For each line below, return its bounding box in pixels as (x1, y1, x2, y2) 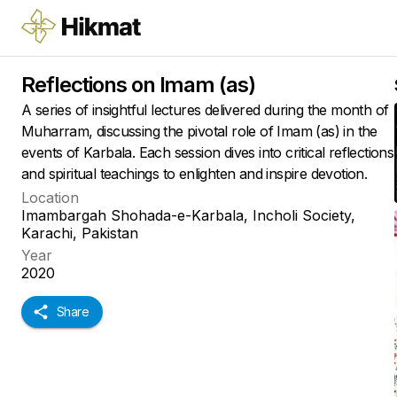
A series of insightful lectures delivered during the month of (21, 101, 389, 119)
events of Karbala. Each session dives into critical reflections (21, 144, 394, 161)
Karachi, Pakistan (21, 224, 138, 242)
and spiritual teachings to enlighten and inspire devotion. (21, 165, 368, 183)
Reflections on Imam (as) (21, 72, 255, 97)
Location (21, 189, 79, 206)
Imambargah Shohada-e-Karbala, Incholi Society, (21, 206, 355, 224)
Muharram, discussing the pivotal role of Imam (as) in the (21, 122, 378, 140)
